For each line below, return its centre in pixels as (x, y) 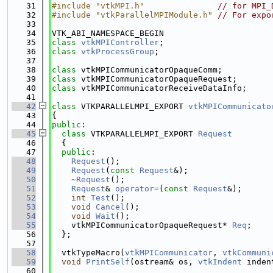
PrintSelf (108, 262)
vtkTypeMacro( (88, 253)
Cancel (110, 207)
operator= (137, 189)
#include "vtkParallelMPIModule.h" (132, 15)
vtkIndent (220, 262)
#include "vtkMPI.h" (98, 6)
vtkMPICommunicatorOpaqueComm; (152, 70)
